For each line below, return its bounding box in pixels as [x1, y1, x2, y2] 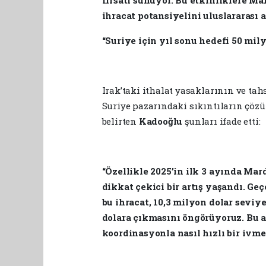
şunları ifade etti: [185, 115, 261, 127]
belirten [102, 115, 137, 127]
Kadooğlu [136, 115, 185, 127]
